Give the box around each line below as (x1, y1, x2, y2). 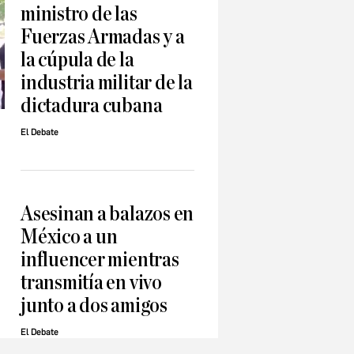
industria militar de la (21, 72, 193, 94)
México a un (21, 226, 118, 248)
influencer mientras (21, 249, 179, 271)
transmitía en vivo (21, 272, 162, 294)
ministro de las (21, 3, 137, 25)
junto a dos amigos (21, 295, 168, 317)
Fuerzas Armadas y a (21, 26, 185, 48)
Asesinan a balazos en (21, 203, 194, 225)
